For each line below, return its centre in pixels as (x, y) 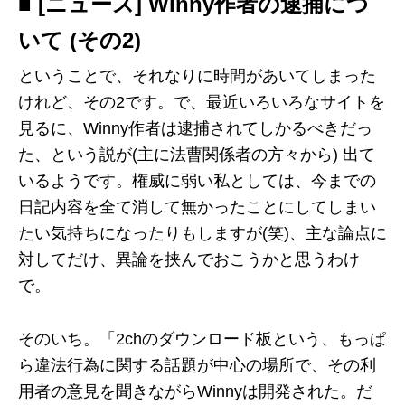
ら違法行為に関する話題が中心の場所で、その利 (197, 365)
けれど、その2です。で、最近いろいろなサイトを (202, 102)
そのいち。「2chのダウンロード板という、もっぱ (202, 339)
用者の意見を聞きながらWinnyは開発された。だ (195, 391)
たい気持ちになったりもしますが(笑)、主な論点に (202, 233)
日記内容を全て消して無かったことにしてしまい (197, 207)
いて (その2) (80, 40)
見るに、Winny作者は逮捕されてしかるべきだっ (195, 128)
